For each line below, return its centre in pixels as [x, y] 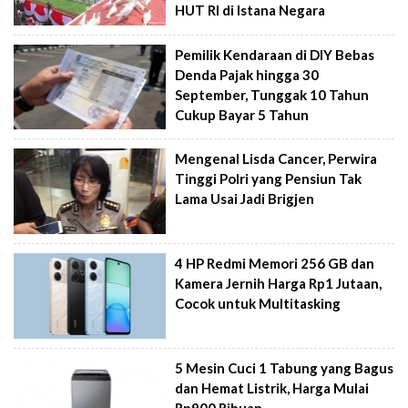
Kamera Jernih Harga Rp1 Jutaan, [279, 283]
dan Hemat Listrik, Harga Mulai [272, 388]
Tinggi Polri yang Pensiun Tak [269, 179]
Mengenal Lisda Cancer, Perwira [276, 159]
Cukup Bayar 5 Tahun [242, 114]
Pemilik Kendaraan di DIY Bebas [275, 54]
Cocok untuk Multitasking [258, 303]
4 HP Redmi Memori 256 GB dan [275, 263]
